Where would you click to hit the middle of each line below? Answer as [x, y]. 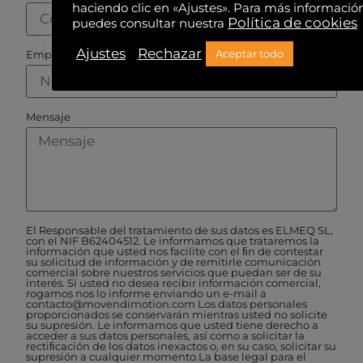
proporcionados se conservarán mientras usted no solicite [177, 315]
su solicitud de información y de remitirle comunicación [174, 262]
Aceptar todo [250, 53]
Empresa [50, 55]
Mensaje [49, 117]
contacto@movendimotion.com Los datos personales [167, 304]
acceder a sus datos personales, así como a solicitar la [166, 336]
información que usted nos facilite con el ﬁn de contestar [175, 252]
